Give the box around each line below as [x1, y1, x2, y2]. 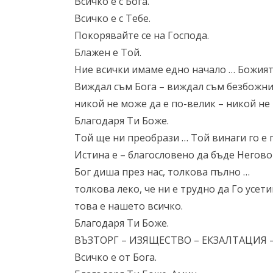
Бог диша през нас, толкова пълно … [74, 165, 250, 179]
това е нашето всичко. [74, 199, 183, 213]
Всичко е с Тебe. [74, 12, 151, 25]
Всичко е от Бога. [74, 250, 157, 264]
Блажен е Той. [74, 46, 141, 59]
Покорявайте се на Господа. [74, 29, 209, 42]
